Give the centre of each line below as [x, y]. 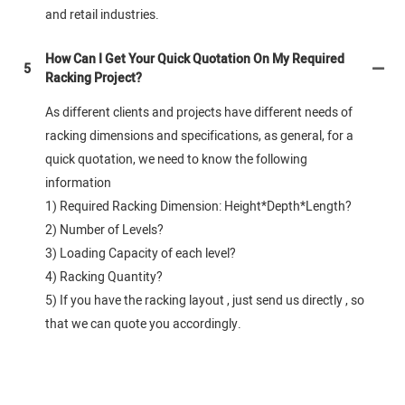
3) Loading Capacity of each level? [141, 254]
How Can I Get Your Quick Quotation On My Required [195, 60]
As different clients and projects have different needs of [199, 113]
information [78, 184]
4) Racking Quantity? [104, 278]
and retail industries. [102, 15]
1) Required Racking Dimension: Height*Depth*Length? [198, 207]
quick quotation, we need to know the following [176, 160]
